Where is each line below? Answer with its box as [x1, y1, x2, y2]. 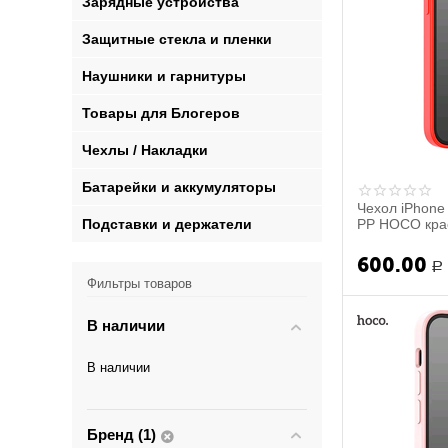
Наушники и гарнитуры [82, 68, 247, 84]
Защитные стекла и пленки [82, 31, 273, 47]
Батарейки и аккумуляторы [82, 179, 277, 195]
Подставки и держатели [82, 216, 253, 232]
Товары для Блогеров [82, 105, 241, 121]
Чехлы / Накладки [82, 142, 209, 158]
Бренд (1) [87, 426, 157, 443]
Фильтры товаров [87, 276, 193, 291]
